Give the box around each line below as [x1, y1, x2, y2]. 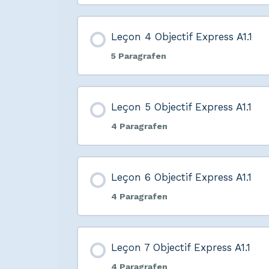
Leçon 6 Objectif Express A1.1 [110, 171, 252, 184]
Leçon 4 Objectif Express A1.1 [110, 31, 252, 43]
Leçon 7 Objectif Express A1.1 [110, 241, 250, 254]
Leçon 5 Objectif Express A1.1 [110, 101, 252, 113]
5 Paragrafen [110, 51, 166, 61]
